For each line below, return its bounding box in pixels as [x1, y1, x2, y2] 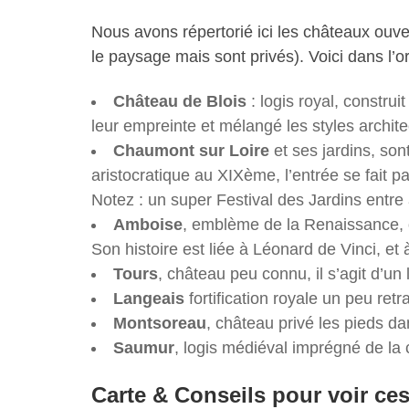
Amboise [112, 215, 183, 235]
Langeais [112, 289, 184, 309]
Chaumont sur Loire [112, 142, 269, 161]
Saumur [112, 339, 174, 358]
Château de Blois [112, 92, 246, 111]
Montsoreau [112, 314, 206, 333]
